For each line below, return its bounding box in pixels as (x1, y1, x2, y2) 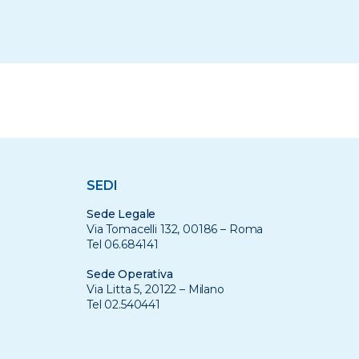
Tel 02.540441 (86, 297, 160, 312)
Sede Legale (86, 207, 156, 221)
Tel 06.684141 (86, 237, 159, 252)
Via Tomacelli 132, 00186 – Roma (86, 222, 264, 236)
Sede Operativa (86, 267, 173, 281)
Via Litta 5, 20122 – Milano (86, 282, 224, 296)
